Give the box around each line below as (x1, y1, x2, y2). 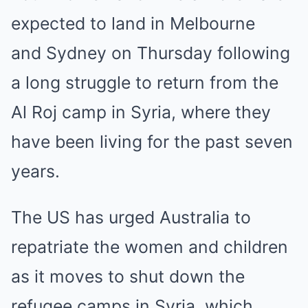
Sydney (46, 43, 107, 63)
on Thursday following (107, 43, 290, 63)
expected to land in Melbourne (11, 13, 255, 34)
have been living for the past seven (11, 131, 293, 152)
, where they (171, 102, 271, 122)
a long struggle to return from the (11, 72, 278, 93)
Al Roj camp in (11, 102, 131, 122)
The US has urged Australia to (11, 207, 251, 228)
